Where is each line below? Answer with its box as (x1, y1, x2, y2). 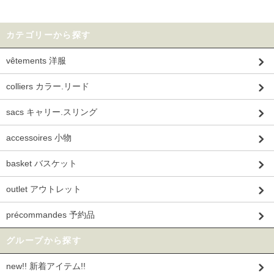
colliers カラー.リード (6, 81, 89, 91)
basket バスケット (6, 158, 77, 168)
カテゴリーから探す (6, 29, 91, 40)
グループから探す (6, 235, 82, 245)
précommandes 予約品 (6, 209, 95, 220)
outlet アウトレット (6, 183, 81, 194)
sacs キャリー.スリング (6, 106, 97, 117)
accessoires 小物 (6, 132, 72, 143)
